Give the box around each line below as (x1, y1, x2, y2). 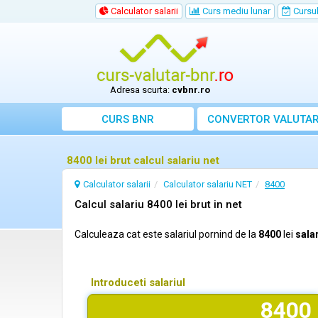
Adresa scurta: (110, 84, 172, 95)
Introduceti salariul (91, 276, 185, 289)
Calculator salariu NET (163, 179, 252, 190)
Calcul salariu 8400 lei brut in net (75, 198, 242, 211)
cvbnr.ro (172, 84, 211, 95)
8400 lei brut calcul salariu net (67, 154, 219, 167)
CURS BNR (102, 113, 154, 126)
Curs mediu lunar (200, 6, 270, 16)
